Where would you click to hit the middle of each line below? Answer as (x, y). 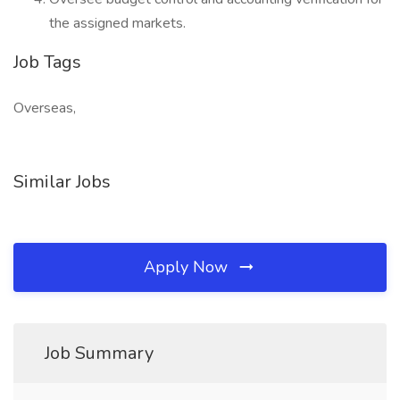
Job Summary (99, 353)
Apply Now (188, 267)
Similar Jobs (62, 182)
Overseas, (45, 108)
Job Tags (47, 62)
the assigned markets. (117, 23)
